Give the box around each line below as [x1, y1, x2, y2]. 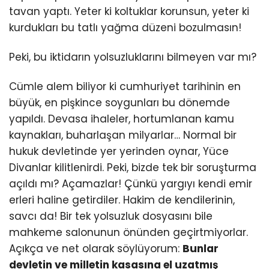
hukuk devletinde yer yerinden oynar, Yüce [9, 144, 229, 159]
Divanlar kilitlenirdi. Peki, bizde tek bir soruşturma [9, 160, 256, 175]
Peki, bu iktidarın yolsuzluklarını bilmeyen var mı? [9, 50, 256, 65]
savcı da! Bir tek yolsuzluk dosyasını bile [9, 209, 213, 224]
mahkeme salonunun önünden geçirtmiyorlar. [9, 225, 248, 240]
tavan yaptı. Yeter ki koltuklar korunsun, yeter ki [9, 4, 249, 19]
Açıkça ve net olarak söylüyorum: [9, 241, 183, 256]
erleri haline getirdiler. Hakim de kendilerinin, [9, 193, 235, 208]
